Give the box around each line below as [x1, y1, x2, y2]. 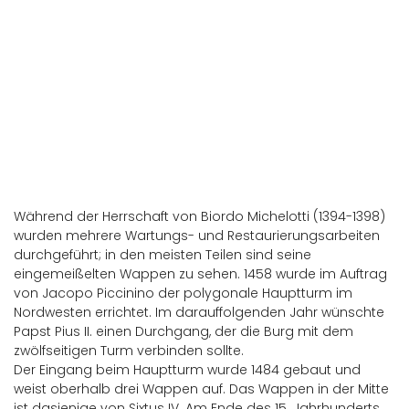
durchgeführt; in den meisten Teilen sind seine [14, 246, 311, 264]
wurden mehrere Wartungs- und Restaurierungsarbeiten [14, 226, 380, 245]
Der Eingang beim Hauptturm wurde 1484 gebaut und [14, 361, 361, 379]
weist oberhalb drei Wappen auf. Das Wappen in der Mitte [14, 380, 389, 398]
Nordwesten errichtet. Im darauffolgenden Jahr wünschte [14, 303, 384, 321]
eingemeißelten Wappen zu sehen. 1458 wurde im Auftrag [14, 265, 387, 283]
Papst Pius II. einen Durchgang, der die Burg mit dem [14, 322, 353, 341]
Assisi [354, 158, 388, 176]
